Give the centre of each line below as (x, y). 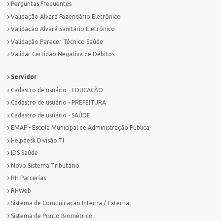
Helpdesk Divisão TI (37, 140)
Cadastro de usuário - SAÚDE (51, 115)
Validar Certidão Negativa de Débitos (63, 54)
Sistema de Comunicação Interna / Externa (70, 203)
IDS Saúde (24, 153)
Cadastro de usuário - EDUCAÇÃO (57, 90)
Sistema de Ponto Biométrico (52, 216)
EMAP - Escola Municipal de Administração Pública (80, 128)
